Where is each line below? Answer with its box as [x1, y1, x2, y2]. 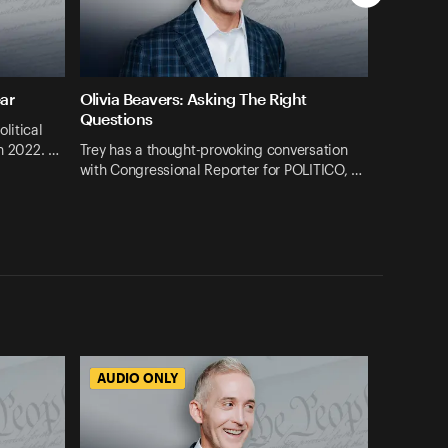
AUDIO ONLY [96, 369, 178, 386]
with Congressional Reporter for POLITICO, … [79, 163, 362, 178]
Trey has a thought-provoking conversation [79, 143, 348, 158]
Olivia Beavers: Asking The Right [79, 89, 307, 109]
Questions [79, 109, 153, 129]
